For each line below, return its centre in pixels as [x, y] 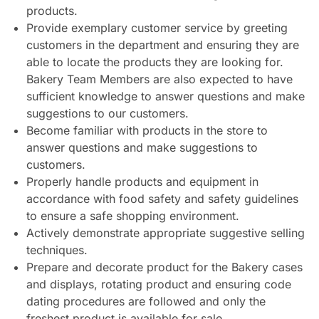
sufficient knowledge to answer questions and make [165, 96]
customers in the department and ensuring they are [162, 45]
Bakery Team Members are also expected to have [159, 79]
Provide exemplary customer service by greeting [157, 28]
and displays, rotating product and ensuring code [158, 284]
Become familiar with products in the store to [147, 131]
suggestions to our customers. [107, 114]
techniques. [57, 250]
